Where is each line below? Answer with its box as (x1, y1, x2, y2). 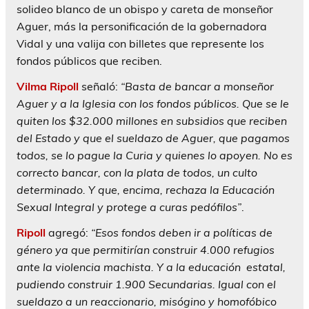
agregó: (46, 226, 91, 240)
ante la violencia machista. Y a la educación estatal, (17, 260, 286, 275)
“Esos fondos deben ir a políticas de (91, 226, 272, 240)
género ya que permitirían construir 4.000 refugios (17, 243, 275, 257)
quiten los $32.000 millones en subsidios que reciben (17, 114, 287, 128)
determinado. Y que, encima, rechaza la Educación (17, 183, 275, 197)
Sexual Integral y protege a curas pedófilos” (17, 200, 241, 215)
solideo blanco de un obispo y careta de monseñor (17, 2, 273, 17)
